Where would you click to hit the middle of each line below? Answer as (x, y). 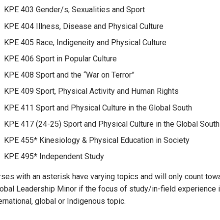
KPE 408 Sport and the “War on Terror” (69, 75)
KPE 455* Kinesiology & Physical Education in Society (96, 140)
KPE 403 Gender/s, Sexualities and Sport (74, 10)
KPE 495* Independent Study (54, 157)
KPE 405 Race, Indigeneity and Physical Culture (85, 42)
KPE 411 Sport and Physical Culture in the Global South (98, 108)
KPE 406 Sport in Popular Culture (60, 59)
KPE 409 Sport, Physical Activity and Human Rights (91, 91)
